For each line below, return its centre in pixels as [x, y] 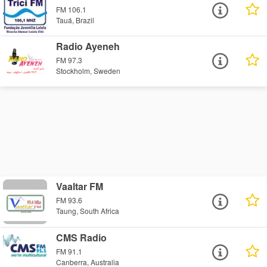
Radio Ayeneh [88, 46]
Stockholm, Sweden [89, 70]
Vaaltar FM [80, 186]
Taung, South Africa [88, 211]
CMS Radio [82, 237]
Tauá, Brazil [75, 20]
